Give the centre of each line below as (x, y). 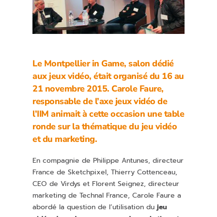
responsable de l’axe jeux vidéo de (100, 101)
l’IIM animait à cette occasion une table (108, 114)
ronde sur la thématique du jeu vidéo (105, 127)
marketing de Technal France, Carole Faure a (107, 196)
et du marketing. (65, 139)
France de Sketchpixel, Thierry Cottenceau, (105, 172)
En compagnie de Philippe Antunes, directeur (108, 161)
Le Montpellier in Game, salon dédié (103, 64)
